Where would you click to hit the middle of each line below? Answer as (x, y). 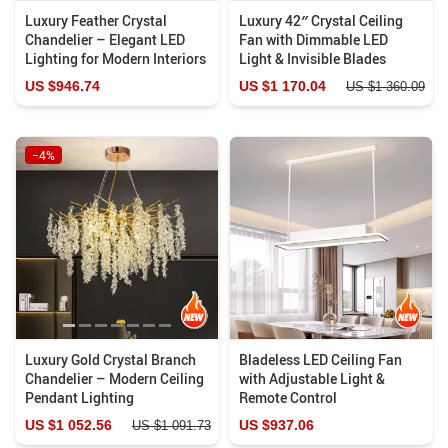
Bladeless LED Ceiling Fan (320, 359)
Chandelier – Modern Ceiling (114, 378)
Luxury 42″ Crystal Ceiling (321, 20)
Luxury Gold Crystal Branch (110, 359)
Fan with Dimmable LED (313, 39)
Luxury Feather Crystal (96, 20)
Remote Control (288, 397)
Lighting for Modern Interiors (115, 58)
